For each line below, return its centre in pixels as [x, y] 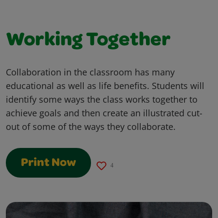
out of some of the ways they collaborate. [91, 126]
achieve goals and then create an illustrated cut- [104, 113]
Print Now [48, 163]
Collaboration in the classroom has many [90, 72]
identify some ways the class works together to [102, 99]
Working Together [88, 41]
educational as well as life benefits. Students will [105, 85]
